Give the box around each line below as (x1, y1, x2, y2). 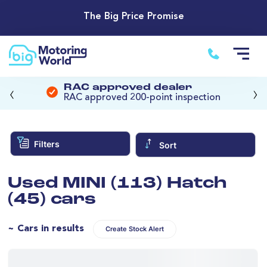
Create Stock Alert (105, 225, 164, 233)
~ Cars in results (8, 223, 84, 234)
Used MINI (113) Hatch (8, 175, 226, 192)
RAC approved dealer (64, 83, 192, 93)
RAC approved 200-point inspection (64, 93, 221, 103)
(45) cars (8, 191, 96, 208)
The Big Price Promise (83, 12, 184, 22)
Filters (33, 138, 60, 149)
